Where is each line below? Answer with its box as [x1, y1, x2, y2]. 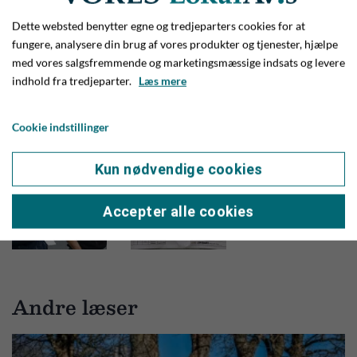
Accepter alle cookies [103, 202, 254, 220]
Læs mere [139, 73, 186, 88]
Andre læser [12, 291, 138, 324]
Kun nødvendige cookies [94, 160, 263, 178]
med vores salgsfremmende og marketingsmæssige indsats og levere [12, 55, 345, 69]
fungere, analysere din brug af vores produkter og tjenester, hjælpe [12, 37, 338, 51]
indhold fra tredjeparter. [12, 73, 139, 88]
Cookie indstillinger [12, 120, 109, 134]
